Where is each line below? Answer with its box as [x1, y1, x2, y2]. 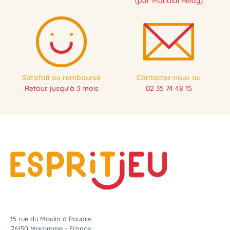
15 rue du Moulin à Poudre [10, 215, 91, 223]
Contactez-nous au [137, 73, 201, 82]
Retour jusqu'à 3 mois [24, 84, 99, 93]
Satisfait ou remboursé [22, 73, 101, 82]
